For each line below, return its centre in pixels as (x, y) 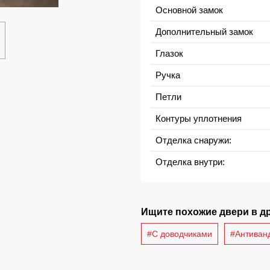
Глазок (169, 53)
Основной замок (189, 10)
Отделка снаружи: (193, 140)
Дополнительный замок (204, 31)
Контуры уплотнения (199, 118)
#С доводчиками (180, 234)
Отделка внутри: (190, 162)
